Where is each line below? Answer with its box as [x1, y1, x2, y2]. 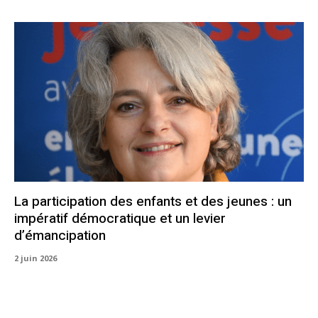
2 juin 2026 [14, 252, 57, 263]
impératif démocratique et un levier [14, 208, 226, 229]
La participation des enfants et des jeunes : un [14, 191, 292, 212]
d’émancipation [14, 225, 106, 246]
